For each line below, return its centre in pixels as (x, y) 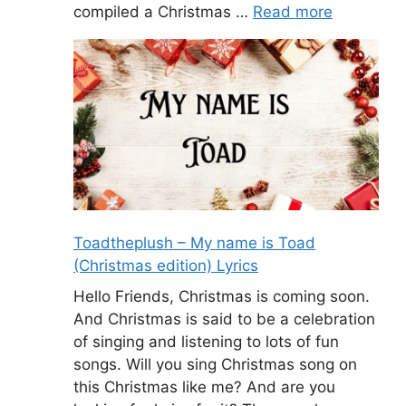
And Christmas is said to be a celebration (224, 319)
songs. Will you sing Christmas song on (215, 364)
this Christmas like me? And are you (204, 387)
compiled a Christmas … (163, 11)
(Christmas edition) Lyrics (166, 266)
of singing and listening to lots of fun (206, 341)
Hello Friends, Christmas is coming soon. (222, 296)
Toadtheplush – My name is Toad (194, 243)
